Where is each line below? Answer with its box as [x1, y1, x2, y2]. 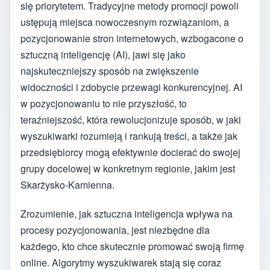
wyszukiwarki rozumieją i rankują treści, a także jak [20, 128, 237, 143]
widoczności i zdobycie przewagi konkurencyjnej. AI [20, 80, 242, 94]
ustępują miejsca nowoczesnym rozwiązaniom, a [20, 14, 229, 29]
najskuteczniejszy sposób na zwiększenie [20, 63, 199, 78]
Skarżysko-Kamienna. [20, 177, 115, 192]
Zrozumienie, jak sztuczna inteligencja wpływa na [20, 207, 233, 221]
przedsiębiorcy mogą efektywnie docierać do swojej [20, 145, 240, 159]
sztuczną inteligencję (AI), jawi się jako [20, 47, 186, 61]
